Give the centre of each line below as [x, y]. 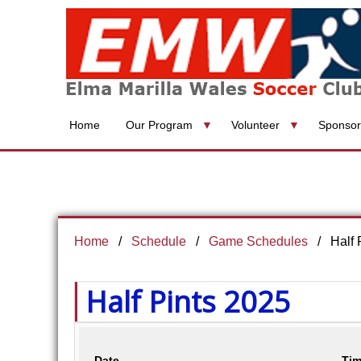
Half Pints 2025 [188, 302]
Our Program [159, 125]
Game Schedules [258, 241]
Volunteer [255, 125]
